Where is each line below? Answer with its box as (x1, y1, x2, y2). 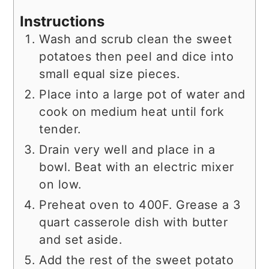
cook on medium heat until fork (39, 104, 225, 119)
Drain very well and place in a (39, 142, 216, 157)
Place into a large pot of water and (39, 87, 246, 102)
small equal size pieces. (39, 67, 180, 82)
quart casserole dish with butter (39, 215, 228, 230)
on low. (39, 177, 82, 192)
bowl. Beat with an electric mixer (39, 160, 234, 175)
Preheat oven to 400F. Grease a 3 (39, 198, 241, 213)
